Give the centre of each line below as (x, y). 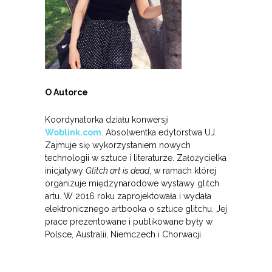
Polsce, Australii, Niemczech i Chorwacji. (124, 235)
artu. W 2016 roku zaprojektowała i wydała (128, 196)
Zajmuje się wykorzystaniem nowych (118, 145)
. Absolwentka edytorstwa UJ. (159, 133)
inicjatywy (65, 171)
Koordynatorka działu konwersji (107, 120)
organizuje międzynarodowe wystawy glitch (132, 184)
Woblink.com (73, 133)
